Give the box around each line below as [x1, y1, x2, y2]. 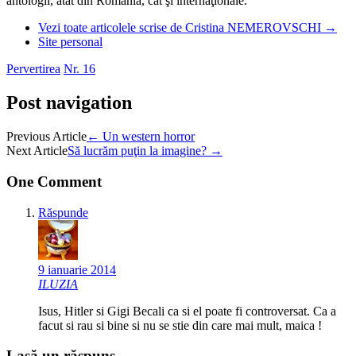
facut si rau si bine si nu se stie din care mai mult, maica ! [38, 318, 322, 332]
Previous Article [6, 130, 87, 144]
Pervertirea [6, 62, 60, 76]
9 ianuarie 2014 [38, 262, 116, 277]
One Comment [6, 172, 102, 190]
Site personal [38, 35, 103, 49]
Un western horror [99, 130, 195, 144]
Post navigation [6, 92, 132, 114]
